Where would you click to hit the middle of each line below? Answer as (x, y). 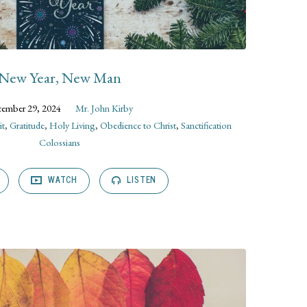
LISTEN (140, 180)
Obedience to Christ (138, 125)
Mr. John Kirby (105, 108)
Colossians (59, 142)
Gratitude (27, 125)
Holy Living (73, 125)
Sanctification (207, 125)
